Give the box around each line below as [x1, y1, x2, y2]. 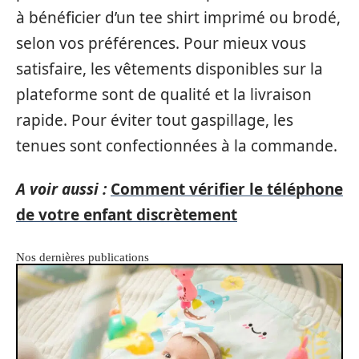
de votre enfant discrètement [16, 204, 237, 225]
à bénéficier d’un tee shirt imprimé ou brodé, [16, 6, 341, 28]
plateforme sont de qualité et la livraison [16, 83, 312, 105]
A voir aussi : [16, 179, 107, 200]
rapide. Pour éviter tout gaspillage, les [16, 109, 293, 131]
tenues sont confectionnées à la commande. [16, 135, 337, 156]
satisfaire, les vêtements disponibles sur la [16, 58, 323, 79]
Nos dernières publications [16, 251, 149, 264]
